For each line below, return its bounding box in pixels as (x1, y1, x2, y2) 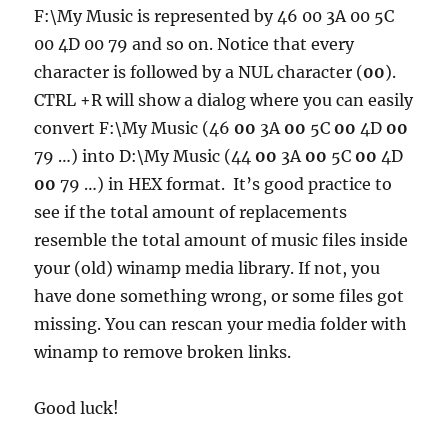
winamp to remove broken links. (34, 341, 292, 362)
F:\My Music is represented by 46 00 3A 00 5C (34, 5, 395, 26)
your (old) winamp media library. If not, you (34, 257, 381, 278)
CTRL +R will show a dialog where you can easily (34, 89, 414, 110)
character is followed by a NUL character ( (34, 61, 364, 82)
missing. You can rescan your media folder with (34, 313, 408, 334)
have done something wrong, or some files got (34, 285, 405, 306)
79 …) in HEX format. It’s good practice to (60, 173, 393, 194)
